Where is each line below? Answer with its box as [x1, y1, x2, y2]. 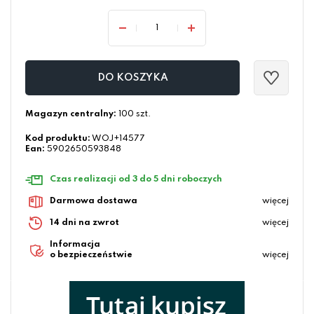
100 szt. [116, 110, 151, 119]
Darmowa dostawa [50, 197, 137, 206]
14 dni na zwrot [50, 219, 119, 228]
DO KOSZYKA [97, 73, 168, 83]
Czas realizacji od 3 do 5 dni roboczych [50, 175, 222, 184]
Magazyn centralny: [25, 110, 116, 119]
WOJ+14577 [92, 135, 145, 144]
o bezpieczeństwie [50, 251, 132, 260]
